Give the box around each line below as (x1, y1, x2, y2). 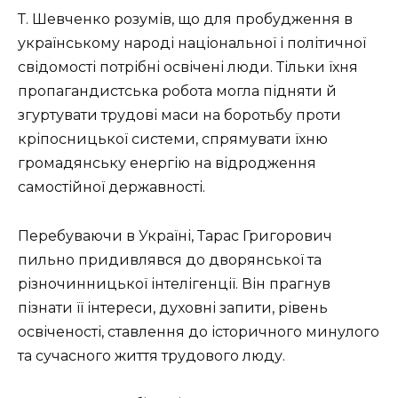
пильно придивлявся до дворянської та (18, 251, 322, 268)
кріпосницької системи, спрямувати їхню (18, 131, 328, 148)
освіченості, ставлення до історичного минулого (18, 322, 379, 340)
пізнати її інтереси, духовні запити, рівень (18, 298, 328, 316)
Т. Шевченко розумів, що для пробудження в (18, 11, 353, 28)
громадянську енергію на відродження (18, 155, 316, 172)
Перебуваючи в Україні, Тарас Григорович (18, 227, 332, 244)
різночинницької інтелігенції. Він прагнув (18, 275, 330, 292)
